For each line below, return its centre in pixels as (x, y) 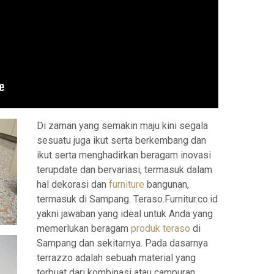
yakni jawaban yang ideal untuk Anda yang (125, 213)
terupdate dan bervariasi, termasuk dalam (124, 169)
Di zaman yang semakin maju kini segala (122, 125)
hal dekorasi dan (73, 184)
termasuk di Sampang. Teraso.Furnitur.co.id (127, 199)
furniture (127, 184)
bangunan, (167, 184)
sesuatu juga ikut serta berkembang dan (121, 140)
